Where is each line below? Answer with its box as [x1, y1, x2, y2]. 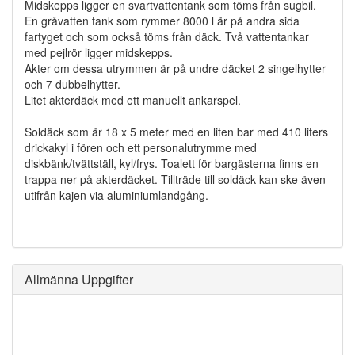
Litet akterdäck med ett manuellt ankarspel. [25, 91, 241, 108]
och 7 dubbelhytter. [25, 75, 120, 92]
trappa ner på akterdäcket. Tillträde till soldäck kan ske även [25, 170, 326, 187]
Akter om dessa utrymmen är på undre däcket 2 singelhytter [25, 59, 326, 76]
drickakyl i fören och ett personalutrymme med [25, 139, 257, 155]
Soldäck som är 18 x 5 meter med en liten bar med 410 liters [25, 123, 328, 139]
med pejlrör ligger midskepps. [25, 44, 173, 60]
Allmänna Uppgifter [25, 269, 133, 288]
